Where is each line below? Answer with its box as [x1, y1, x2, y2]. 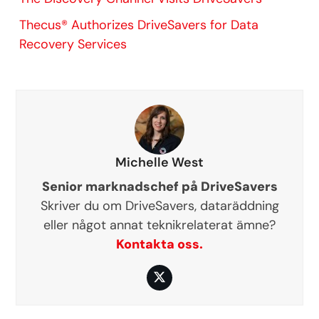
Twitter [158, 274, 200, 292]
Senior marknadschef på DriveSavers [41, 177, 278, 195]
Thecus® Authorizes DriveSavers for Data [19, 16, 259, 33]
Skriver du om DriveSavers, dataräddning [40, 197, 279, 214]
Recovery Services [19, 35, 127, 53]
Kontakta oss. [116, 235, 203, 253]
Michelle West [115, 153, 204, 171]
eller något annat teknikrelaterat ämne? [43, 216, 276, 234]
